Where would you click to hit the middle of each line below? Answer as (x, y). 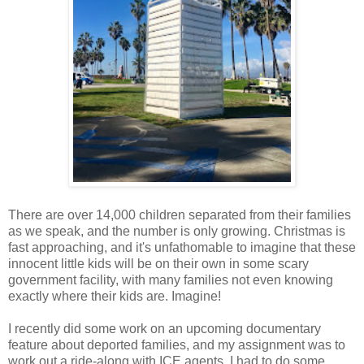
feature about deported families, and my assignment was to (177, 345)
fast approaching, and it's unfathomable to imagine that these (182, 248)
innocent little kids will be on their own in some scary (158, 264)
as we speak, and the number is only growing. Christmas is (177, 232)
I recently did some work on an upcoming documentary (165, 329)
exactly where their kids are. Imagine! (115, 297)
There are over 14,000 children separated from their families (180, 215)
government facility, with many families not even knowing (171, 280)
